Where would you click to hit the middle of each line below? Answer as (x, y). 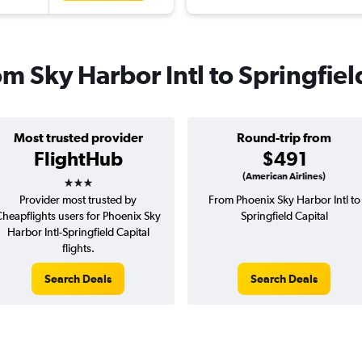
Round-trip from (284, 138)
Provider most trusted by (78, 200)
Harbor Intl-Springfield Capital (78, 232)
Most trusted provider (78, 138)
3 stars (92, 177)
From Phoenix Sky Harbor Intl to (284, 200)
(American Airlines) (284, 177)
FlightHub (78, 159)
